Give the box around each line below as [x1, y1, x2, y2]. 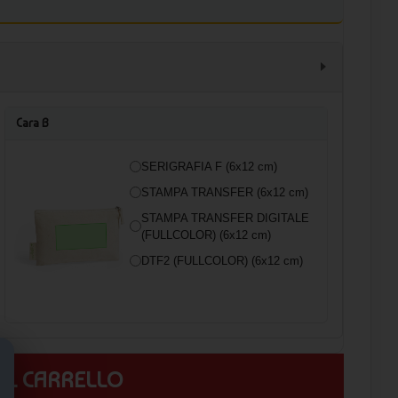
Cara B [16, 115, 49, 130]
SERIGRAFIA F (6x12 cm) [141, 159, 277, 173]
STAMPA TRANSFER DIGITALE [141, 211, 309, 225]
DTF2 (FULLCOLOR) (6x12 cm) [141, 253, 303, 267]
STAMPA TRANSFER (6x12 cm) [141, 185, 308, 199]
